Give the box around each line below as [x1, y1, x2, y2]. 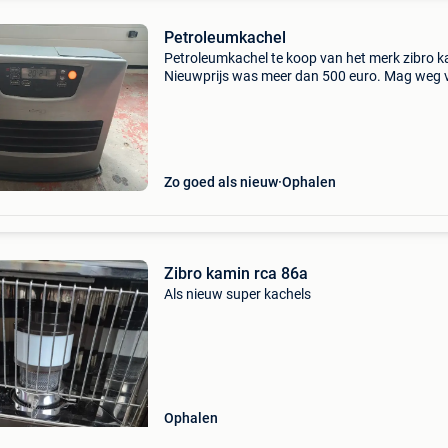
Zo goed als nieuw [163, 174, 278, 190]
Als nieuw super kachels [163, 286, 311, 302]
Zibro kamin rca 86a [163, 264, 308, 283]
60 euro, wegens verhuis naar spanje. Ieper [163, 86, 427, 102]
